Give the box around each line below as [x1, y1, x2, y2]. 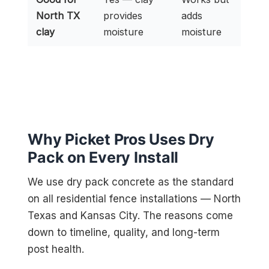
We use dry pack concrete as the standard [28, 176, 234, 189]
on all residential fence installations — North [28, 193, 241, 205]
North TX [36, 9, 80, 22]
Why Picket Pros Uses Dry [28, 130, 214, 149]
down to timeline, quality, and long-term [28, 226, 220, 239]
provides [103, 9, 143, 22]
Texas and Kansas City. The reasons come [28, 210, 234, 222]
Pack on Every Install [28, 148, 179, 167]
